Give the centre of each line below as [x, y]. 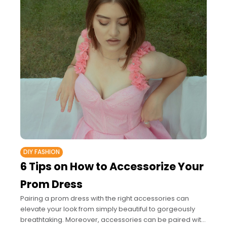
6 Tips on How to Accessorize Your [112, 167]
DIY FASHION [42, 152]
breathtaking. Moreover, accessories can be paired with [113, 220]
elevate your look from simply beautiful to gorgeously [108, 209]
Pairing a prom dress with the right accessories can [105, 199]
